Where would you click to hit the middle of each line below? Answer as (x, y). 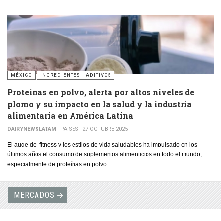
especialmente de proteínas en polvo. (58, 165)
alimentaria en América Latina (70, 116)
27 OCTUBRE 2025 (105, 129)
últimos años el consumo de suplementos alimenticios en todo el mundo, (105, 155)
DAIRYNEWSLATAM (32, 129)
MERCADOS (34, 195)
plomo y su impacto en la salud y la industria (100, 104)
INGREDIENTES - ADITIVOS (76, 75)
